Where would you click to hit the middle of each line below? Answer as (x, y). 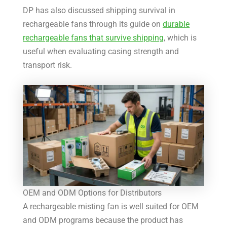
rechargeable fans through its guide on (93, 24)
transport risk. (48, 65)
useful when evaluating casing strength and (101, 51)
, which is (180, 37)
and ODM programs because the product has (103, 220)
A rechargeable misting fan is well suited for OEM (111, 207)
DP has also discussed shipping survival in (99, 10)
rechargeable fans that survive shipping (93, 37)
